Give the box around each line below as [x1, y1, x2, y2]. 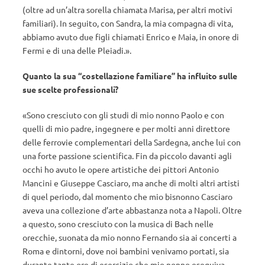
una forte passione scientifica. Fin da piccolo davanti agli [22, 150, 232, 161]
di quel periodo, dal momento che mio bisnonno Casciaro [22, 191, 232, 202]
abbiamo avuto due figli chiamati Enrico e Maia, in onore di [22, 31, 239, 42]
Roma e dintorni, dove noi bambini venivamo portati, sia [22, 245, 229, 256]
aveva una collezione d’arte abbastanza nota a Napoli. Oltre [22, 205, 242, 215]
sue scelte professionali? [22, 84, 118, 95]
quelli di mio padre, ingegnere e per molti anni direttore [22, 123, 230, 134]
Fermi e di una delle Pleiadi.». [22, 45, 131, 56]
